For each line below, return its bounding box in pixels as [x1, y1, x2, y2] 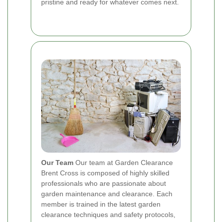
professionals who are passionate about [41, 179, 166, 187]
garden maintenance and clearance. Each [41, 189, 172, 198]
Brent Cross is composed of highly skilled [41, 168, 169, 177]
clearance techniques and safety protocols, [41, 210, 175, 219]
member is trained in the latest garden [41, 200, 161, 208]
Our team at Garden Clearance [73, 158, 173, 166]
